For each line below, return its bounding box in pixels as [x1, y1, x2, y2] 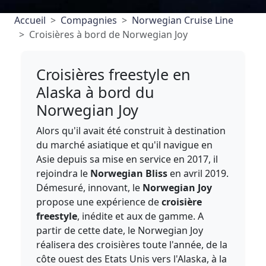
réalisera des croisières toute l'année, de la [36, 238, 228, 251]
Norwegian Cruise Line [132, 14, 233, 27]
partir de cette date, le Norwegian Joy [36, 224, 204, 237]
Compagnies [61, 14, 117, 27]
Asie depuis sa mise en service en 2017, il [36, 153, 218, 166]
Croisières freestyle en [36, 64, 191, 84]
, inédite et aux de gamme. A [77, 210, 204, 223]
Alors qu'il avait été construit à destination [36, 124, 226, 137]
